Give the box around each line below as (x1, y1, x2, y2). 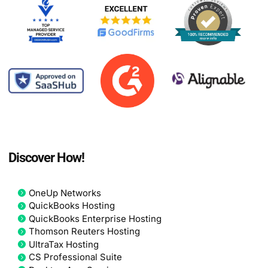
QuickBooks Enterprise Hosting (29, 212, 162, 224)
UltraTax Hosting (29, 238, 99, 250)
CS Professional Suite (29, 251, 122, 263)
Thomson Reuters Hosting (29, 226, 140, 237)
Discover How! (8, 150, 84, 165)
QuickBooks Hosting (29, 200, 115, 212)
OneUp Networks (29, 187, 101, 199)
